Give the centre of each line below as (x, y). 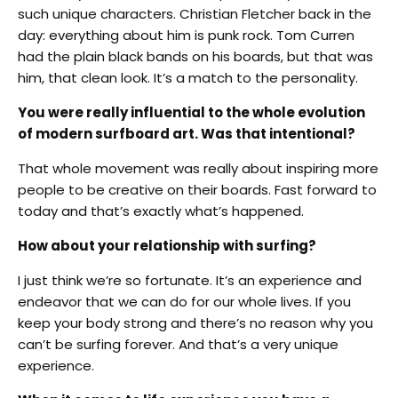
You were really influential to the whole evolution (191, 112)
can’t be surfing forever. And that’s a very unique (178, 344)
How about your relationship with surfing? (167, 245)
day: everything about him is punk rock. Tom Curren (186, 35)
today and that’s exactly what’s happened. (161, 211)
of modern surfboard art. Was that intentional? (187, 133)
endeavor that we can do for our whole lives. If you (184, 301)
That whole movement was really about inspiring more (198, 168)
